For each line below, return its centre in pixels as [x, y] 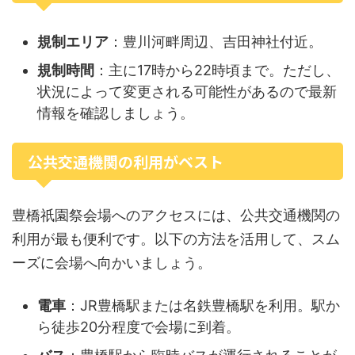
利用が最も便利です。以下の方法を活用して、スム [176, 239]
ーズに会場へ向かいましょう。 [112, 263]
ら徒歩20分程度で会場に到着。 [139, 326]
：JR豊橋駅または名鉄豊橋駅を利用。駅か [203, 305]
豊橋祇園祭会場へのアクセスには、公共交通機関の [176, 215]
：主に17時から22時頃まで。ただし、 [217, 70]
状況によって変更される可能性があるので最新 [187, 91]
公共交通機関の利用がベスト [126, 161]
